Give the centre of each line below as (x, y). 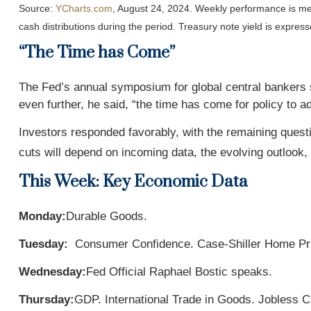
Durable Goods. (106, 216)
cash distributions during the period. (98, 27)
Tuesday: (45, 244)
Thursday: (46, 299)
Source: (37, 8)
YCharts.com (84, 8)
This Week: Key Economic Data (133, 182)
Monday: (42, 216)
